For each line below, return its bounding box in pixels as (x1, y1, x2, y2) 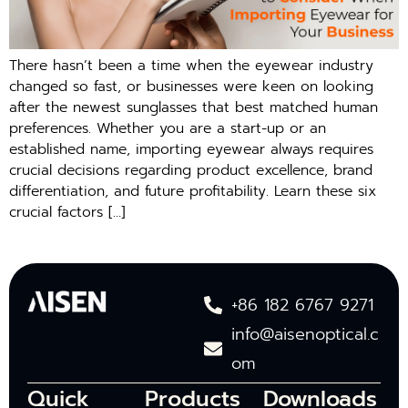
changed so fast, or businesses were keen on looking (9, 75, 373, 97)
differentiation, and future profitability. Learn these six (9, 179, 376, 202)
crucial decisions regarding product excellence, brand (9, 158, 372, 181)
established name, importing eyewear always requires (9, 138, 373, 160)
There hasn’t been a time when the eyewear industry (9, 54, 373, 76)
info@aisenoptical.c (231, 321, 379, 348)
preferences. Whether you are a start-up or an (9, 117, 326, 139)
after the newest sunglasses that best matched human (9, 96, 378, 118)
